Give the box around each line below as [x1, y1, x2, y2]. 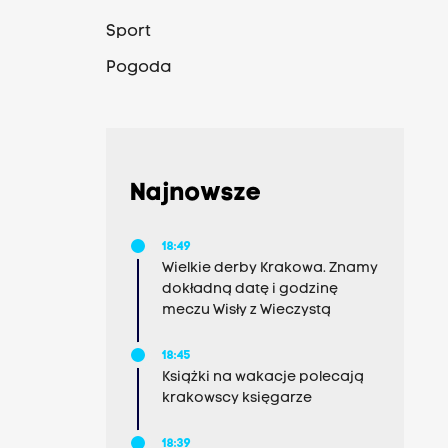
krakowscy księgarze [161, 391, 312, 406]
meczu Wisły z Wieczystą [161, 303, 331, 318]
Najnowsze [129, 182, 262, 206]
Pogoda [105, 60, 171, 76]
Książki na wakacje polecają [161, 370, 364, 385]
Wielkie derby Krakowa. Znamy [161, 261, 378, 276]
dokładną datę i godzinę [161, 282, 338, 297]
